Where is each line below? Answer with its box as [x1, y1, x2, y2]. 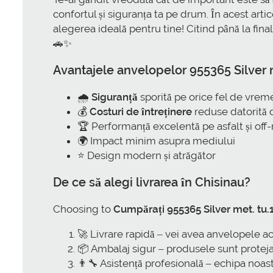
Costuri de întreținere [90, 105, 192, 118]
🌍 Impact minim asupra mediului [77, 135, 235, 147]
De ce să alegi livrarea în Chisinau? [53, 174, 250, 190]
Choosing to [53, 202, 113, 215]
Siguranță [91, 91, 138, 104]
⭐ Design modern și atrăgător [77, 149, 216, 162]
